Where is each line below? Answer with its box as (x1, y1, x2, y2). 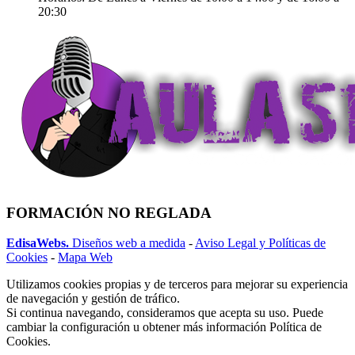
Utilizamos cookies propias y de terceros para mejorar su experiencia (6, 277, 348, 292)
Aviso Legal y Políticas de (195, 236, 326, 250)
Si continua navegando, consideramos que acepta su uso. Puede (6, 306, 323, 320)
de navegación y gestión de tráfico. (6, 292, 180, 306)
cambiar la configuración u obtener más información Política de (6, 320, 322, 334)
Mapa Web (58, 250, 113, 265)
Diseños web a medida (69, 236, 185, 250)
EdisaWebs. (6, 236, 69, 250)
